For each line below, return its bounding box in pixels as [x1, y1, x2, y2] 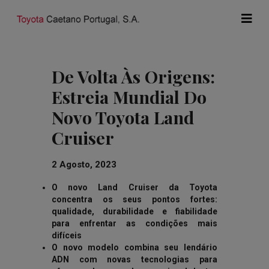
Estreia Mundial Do [52, 85, 207, 108]
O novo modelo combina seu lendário [52, 243, 217, 252]
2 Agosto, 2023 [52, 159, 117, 170]
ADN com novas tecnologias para [52, 255, 217, 264]
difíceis [52, 231, 82, 240]
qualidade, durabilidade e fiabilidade [52, 207, 217, 216]
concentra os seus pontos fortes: [52, 195, 217, 204]
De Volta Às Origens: [52, 65, 216, 88]
